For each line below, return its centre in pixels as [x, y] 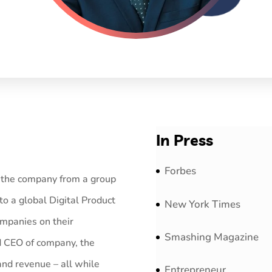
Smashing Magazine [212, 237]
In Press [185, 140]
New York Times [202, 204]
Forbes [180, 171]
